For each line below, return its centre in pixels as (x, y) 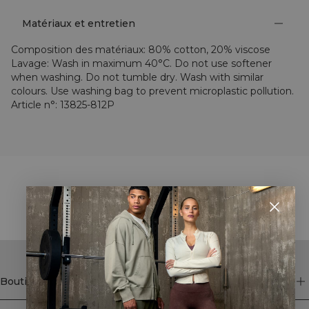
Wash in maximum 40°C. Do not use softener (162, 63)
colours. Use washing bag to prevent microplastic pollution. (152, 91)
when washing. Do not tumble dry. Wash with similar (137, 77)
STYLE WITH (154, 198)
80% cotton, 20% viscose (209, 49)
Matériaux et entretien (79, 23)
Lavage (29, 63)
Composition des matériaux (77, 49)
